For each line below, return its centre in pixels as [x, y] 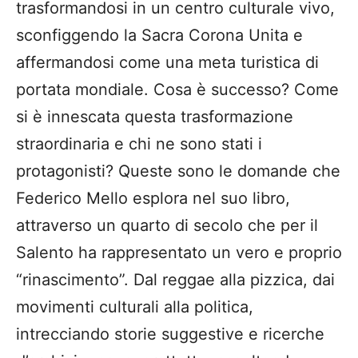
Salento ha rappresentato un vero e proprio [179, 252]
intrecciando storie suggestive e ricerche [170, 334]
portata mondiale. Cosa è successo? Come [177, 89]
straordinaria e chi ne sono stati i [139, 143]
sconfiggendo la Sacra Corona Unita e [159, 35]
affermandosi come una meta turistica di [167, 62]
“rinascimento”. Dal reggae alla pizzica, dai [175, 279]
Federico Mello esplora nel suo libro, [153, 198]
